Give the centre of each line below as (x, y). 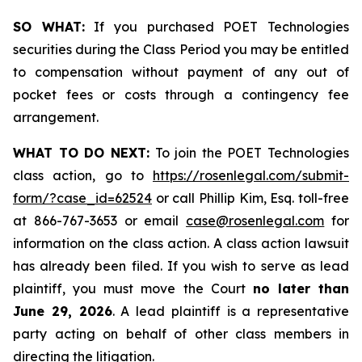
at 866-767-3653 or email (100, 221)
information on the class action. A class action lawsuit (181, 243)
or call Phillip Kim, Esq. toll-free (250, 198)
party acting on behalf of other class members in (181, 334)
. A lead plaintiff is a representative (230, 311)
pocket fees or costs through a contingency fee (181, 95)
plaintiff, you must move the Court (133, 288)
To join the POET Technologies (249, 153)
